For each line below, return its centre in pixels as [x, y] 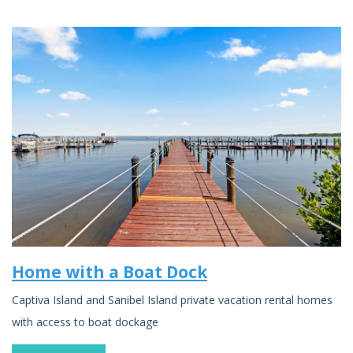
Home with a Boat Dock [110, 271]
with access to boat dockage [85, 322]
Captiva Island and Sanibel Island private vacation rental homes [172, 300]
